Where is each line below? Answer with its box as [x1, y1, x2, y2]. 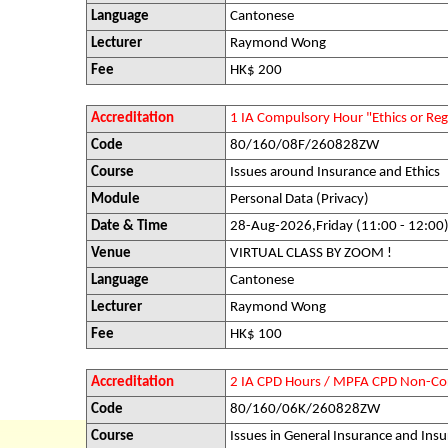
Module [91, 192, 140, 207]
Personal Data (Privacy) [230, 192, 369, 207]
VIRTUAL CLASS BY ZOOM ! [230, 246, 392, 261]
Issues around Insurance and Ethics [230, 165, 440, 180]
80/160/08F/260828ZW [230, 138, 379, 153]
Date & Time [91, 219, 168, 234]
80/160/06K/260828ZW [230, 402, 380, 417]
